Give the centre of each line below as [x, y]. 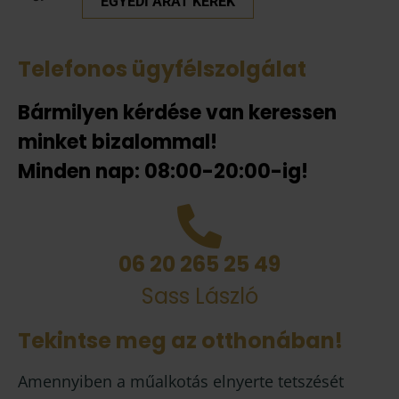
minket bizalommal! [118, 142]
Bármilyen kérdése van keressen [177, 113]
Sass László [199, 297]
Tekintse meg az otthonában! [180, 341]
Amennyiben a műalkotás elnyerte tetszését [181, 382]
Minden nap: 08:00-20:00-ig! [163, 172]
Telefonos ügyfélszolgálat [162, 69]
